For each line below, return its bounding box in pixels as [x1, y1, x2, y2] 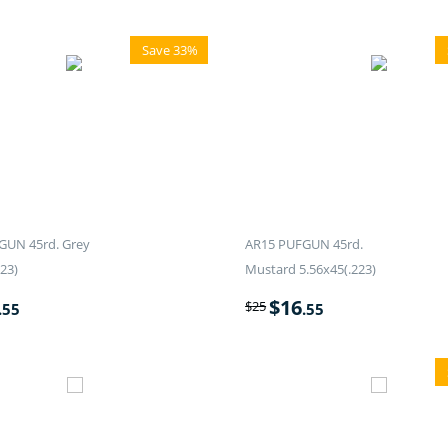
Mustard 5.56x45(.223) [245, 260, 377, 279]
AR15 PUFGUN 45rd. [245, 235, 364, 254]
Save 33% [142, 41, 199, 60]
